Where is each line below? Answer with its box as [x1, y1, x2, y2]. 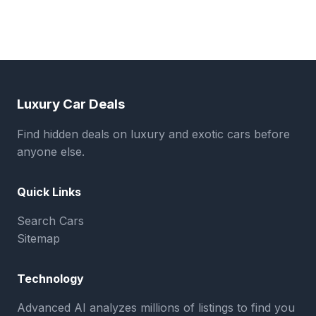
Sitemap [17, 231, 60, 245]
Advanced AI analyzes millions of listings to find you [17, 300, 295, 315]
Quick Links [17, 185, 81, 199]
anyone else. [17, 145, 85, 159]
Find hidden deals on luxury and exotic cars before [17, 127, 290, 141]
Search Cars [17, 214, 84, 228]
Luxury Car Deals [17, 96, 125, 112]
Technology [17, 272, 84, 286]
